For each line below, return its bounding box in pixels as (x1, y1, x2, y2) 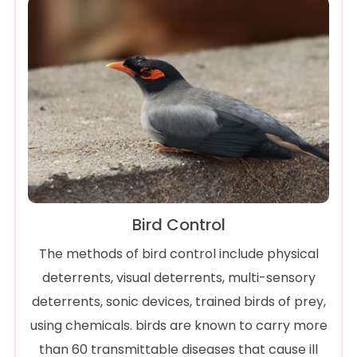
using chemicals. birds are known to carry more (29, 316, 328, 335)
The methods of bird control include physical (38, 244, 319, 263)
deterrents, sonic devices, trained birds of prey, (31, 292, 326, 311)
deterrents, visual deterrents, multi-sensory (41, 268, 316, 287)
